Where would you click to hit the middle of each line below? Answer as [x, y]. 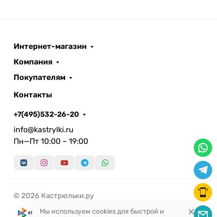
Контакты [33, 95]
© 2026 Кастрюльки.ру [54, 196]
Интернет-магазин [50, 46]
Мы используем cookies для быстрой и [102, 211]
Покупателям [39, 77]
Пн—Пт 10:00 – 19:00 [51, 141]
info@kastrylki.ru [44, 130]
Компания [33, 62]
